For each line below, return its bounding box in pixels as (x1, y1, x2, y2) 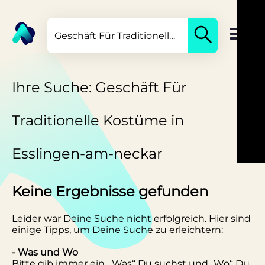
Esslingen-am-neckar (12, 145, 163, 162)
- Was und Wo (12, 246, 78, 258)
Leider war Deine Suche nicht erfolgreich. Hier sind (12, 212, 251, 224)
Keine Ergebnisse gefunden (12, 182, 208, 200)
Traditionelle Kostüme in (12, 112, 184, 129)
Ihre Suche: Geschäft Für (12, 79, 187, 96)
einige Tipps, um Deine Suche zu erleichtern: (12, 224, 223, 235)
